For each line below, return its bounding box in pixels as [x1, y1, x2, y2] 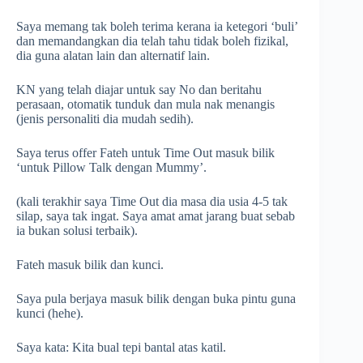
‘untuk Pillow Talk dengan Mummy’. [16, 160, 207, 175]
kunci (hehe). [16, 306, 83, 321]
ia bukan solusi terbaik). [16, 224, 138, 238]
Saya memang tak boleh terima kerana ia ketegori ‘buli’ [16, 19, 297, 34]
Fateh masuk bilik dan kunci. [16, 258, 164, 272]
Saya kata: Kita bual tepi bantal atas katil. [16, 340, 226, 355]
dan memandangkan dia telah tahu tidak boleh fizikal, [16, 34, 288, 49]
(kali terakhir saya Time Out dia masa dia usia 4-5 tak [16, 194, 288, 209]
